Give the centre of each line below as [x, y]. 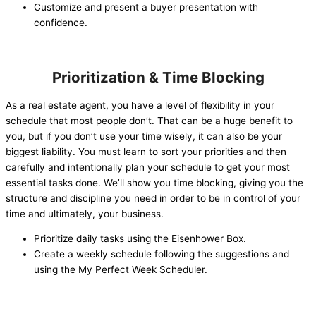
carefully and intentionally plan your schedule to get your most [148, 167]
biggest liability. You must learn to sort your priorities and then [146, 151]
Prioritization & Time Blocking [158, 77]
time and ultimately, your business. [85, 213]
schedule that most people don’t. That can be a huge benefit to [149, 120]
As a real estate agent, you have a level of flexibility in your [140, 105]
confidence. [61, 23]
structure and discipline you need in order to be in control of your [153, 198]
